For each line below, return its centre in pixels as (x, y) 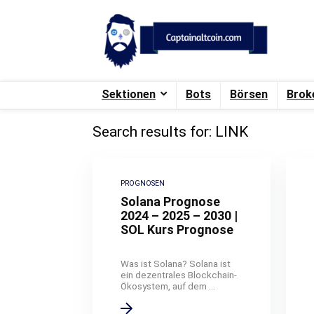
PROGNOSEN (143, 183)
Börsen (249, 94)
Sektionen (129, 94)
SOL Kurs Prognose (177, 229)
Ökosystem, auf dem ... (168, 286)
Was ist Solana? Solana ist (176, 263)
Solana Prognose (171, 201)
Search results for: (152, 131)
